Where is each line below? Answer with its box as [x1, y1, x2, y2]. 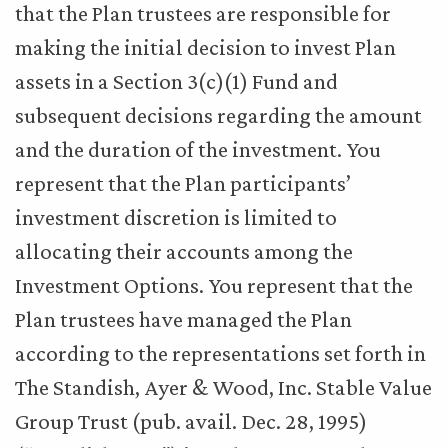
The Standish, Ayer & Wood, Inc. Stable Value [15, 374, 432, 400]
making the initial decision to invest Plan [15, 34, 396, 60]
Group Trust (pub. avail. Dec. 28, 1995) [15, 408, 367, 434]
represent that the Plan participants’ [15, 170, 351, 196]
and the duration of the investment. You [15, 136, 381, 162]
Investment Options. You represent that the [15, 272, 413, 298]
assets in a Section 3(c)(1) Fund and [15, 68, 338, 94]
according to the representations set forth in [15, 340, 426, 366]
